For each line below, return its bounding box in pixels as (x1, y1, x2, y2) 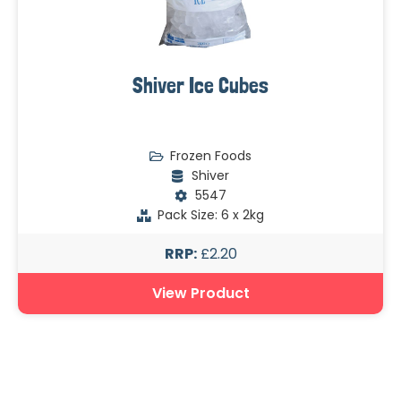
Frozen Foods (169, 147, 252, 166)
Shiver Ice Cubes (132, 73, 269, 99)
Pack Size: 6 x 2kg (157, 206, 264, 225)
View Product (151, 283, 250, 304)
